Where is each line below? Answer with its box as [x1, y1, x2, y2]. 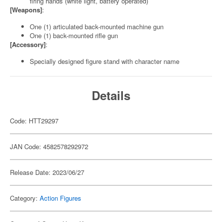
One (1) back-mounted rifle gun [30, 31, 118, 40]
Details [92, 87, 130, 104]
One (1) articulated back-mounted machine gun [30, 22, 164, 31]
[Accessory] [10, 40, 46, 49]
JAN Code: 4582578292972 [10, 142, 88, 151]
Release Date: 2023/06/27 [10, 167, 84, 177]
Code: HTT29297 [10, 116, 58, 125]
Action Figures [40, 193, 81, 203]
